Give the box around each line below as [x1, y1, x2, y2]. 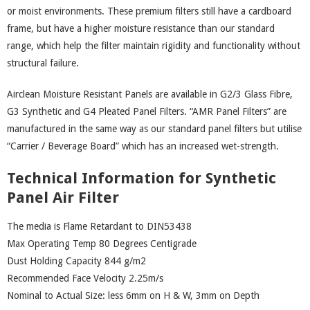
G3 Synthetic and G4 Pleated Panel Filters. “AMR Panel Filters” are [7, 106, 286, 117]
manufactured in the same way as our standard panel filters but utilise [7, 123, 302, 134]
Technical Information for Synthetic [7, 170, 276, 187]
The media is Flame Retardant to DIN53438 [7, 221, 192, 232]
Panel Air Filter [7, 189, 119, 206]
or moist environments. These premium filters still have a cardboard [7, 6, 291, 17]
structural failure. [7, 57, 79, 69]
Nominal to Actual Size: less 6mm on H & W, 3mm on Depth [7, 290, 259, 301]
